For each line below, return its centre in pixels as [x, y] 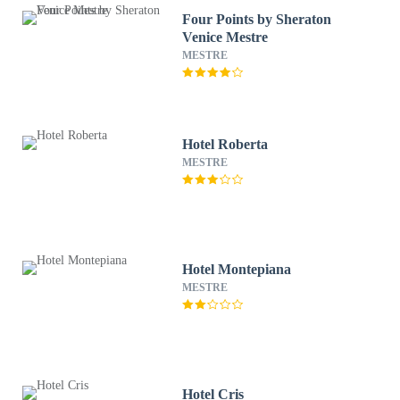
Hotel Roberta [225, 144]
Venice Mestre [225, 37]
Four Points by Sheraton [257, 19]
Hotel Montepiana [237, 269]
